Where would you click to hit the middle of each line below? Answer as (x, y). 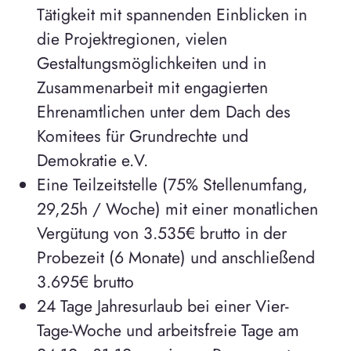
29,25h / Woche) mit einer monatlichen (177, 209)
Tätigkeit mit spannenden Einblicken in (172, 15)
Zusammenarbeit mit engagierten (152, 88)
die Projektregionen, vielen (132, 39)
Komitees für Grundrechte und (142, 136)
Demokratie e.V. (92, 161)
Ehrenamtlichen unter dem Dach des (163, 112)
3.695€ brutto (85, 282)
